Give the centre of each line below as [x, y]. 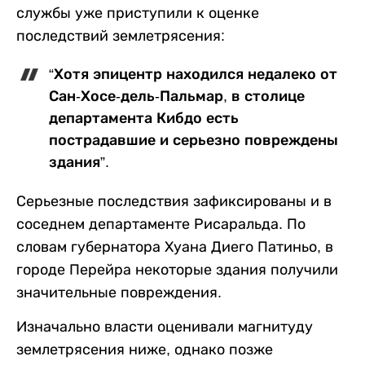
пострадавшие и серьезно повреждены [193, 141]
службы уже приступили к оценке [138, 13]
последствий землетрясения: [121, 36]
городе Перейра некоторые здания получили [177, 270]
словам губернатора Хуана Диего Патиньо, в [175, 247]
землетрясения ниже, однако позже [145, 350]
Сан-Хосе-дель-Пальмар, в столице [177, 97]
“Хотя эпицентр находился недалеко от [193, 75]
